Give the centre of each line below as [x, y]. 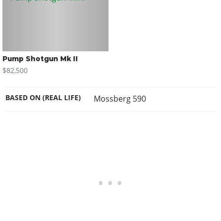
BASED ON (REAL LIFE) [43, 98]
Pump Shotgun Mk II [40, 59]
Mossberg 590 [120, 99]
